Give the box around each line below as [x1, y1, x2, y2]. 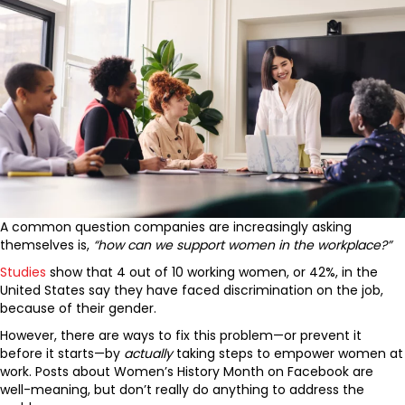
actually [124, 344, 173, 363]
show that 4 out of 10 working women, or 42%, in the [46, 263, 378, 282]
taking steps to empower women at [173, 344, 403, 363]
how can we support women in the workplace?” [98, 236, 391, 255]
